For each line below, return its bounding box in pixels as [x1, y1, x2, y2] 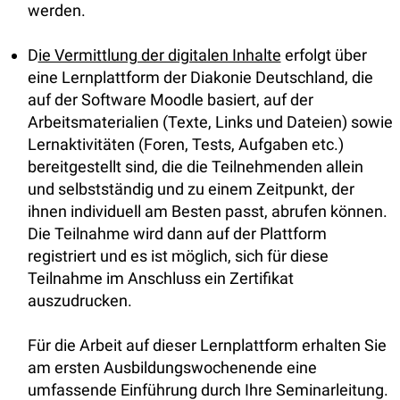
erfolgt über [280, 46, 367, 64]
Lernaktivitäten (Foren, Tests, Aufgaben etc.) [27, 135, 344, 154]
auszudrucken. [27, 291, 136, 310]
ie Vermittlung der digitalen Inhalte [37, 46, 281, 64]
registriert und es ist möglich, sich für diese [27, 246, 329, 265]
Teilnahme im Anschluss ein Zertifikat [27, 269, 294, 287]
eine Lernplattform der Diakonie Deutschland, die [27, 68, 373, 87]
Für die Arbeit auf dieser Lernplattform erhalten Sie [27, 336, 387, 354]
